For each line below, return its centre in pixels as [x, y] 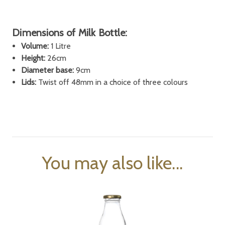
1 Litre [61, 46]
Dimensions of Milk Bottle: [70, 33]
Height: [33, 58]
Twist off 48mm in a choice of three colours [112, 82]
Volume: [36, 46]
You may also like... [113, 163]
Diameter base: [48, 70]
